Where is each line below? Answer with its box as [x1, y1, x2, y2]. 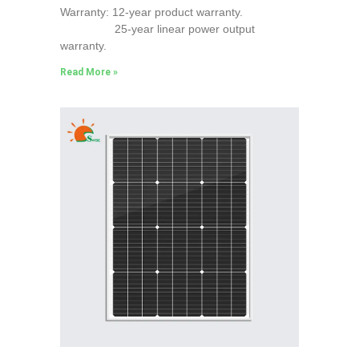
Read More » [59, 66, 118, 78]
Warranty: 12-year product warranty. [59, 5, 243, 18]
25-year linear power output [59, 22, 255, 35]
